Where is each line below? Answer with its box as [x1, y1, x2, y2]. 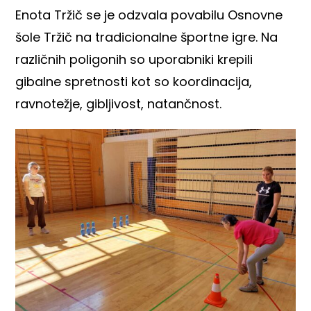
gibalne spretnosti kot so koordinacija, [15, 72, 253, 90]
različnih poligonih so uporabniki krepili [15, 50, 253, 68]
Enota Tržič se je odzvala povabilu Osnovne [15, 6, 283, 24]
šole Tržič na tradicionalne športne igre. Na [15, 28, 278, 46]
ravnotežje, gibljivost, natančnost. [15, 94, 222, 112]
